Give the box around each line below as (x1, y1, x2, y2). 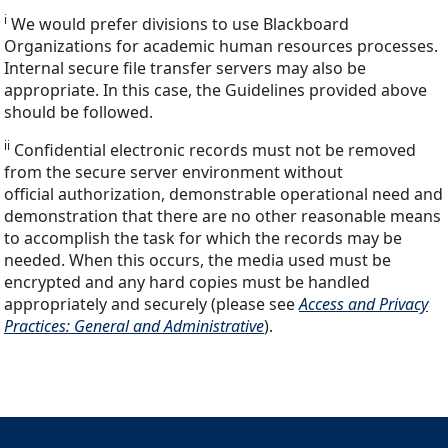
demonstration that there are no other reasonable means (4, 205, 441, 228)
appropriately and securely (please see (4, 293, 299, 316)
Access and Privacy (299, 293, 428, 316)
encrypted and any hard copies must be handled (4, 271, 370, 294)
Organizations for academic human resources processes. (4, 35, 438, 58)
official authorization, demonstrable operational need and (4, 183, 443, 206)
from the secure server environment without (4, 161, 343, 184)
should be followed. (4, 101, 153, 124)
